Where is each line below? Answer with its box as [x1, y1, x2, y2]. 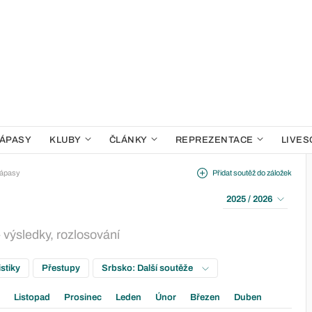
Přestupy [42, 263, 80, 273]
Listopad [14, 292, 50, 302]
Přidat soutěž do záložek [212, 169, 292, 177]
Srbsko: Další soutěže [102, 263, 195, 273]
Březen [190, 292, 220, 302]
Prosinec [64, 292, 102, 302]
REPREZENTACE [175, 135, 253, 145]
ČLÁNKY [109, 135, 148, 145]
